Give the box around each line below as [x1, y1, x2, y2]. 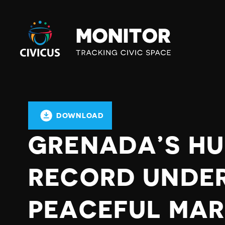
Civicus [20, 19, 47, 30]
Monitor [20, 31, 51, 42]
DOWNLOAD [56, 112, 104, 119]
